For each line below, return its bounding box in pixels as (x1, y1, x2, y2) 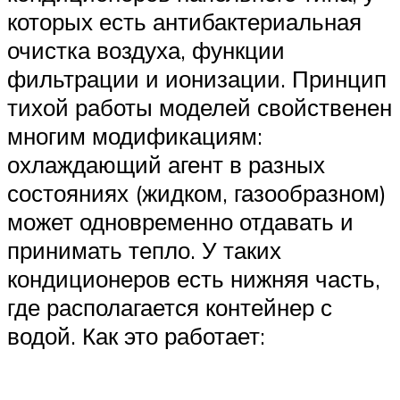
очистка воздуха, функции (7, 35, 285, 64)
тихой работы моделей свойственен (7, 92, 392, 121)
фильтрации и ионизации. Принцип (7, 63, 387, 93)
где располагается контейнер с (7, 292, 332, 321)
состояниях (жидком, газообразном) (7, 178, 387, 207)
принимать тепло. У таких (7, 235, 281, 264)
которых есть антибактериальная (7, 6, 362, 36)
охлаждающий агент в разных (7, 149, 325, 179)
